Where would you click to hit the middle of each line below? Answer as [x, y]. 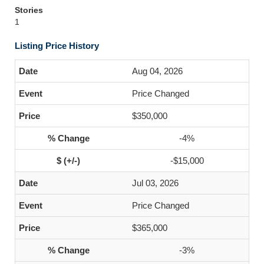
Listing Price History [57, 46]
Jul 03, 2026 [155, 183]
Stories [29, 10]
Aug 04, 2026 [157, 71]
